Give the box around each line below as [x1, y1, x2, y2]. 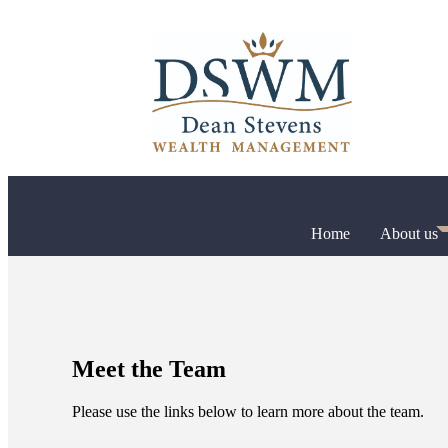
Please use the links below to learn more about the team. [72, 402, 424, 420]
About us [379, 225, 438, 242]
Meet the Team [72, 355, 226, 382]
